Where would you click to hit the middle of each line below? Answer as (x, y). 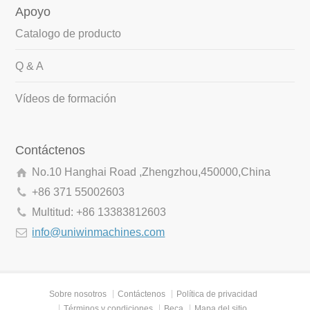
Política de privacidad (217, 294)
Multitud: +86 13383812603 (99, 212)
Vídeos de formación (66, 99)
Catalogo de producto (69, 34)
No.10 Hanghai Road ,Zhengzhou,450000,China (152, 172)
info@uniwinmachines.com (99, 232)
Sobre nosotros (77, 294)
